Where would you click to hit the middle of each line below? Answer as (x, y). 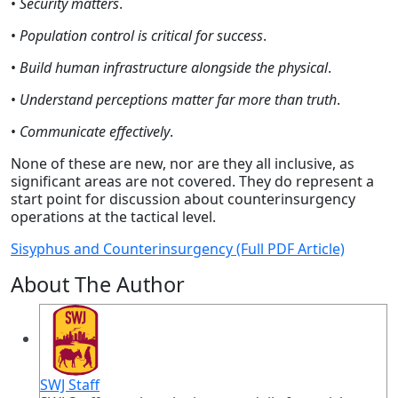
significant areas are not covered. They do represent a (192, 182)
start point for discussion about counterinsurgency (183, 199)
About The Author (98, 285)
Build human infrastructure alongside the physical (174, 68)
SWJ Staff (70, 385)
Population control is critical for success (141, 36)
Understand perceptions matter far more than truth (178, 100)
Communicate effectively (95, 132)
